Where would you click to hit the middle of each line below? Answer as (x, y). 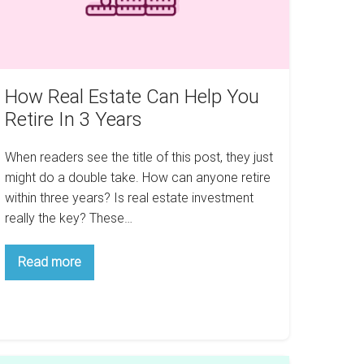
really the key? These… (68, 219)
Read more (49, 262)
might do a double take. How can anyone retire (137, 178)
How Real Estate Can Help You (132, 97)
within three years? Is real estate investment (129, 198)
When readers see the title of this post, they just (139, 158)
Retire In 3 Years (73, 120)
